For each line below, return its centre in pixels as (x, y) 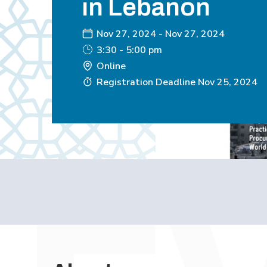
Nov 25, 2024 (228, 82)
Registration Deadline (146, 82)
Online (111, 66)
